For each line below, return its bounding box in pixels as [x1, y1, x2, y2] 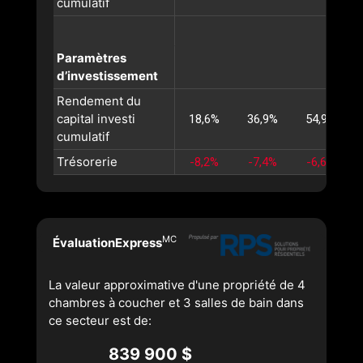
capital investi [57, 111, 135, 126]
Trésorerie [57, 154, 117, 169]
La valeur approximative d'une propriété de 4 [49, 277, 305, 293]
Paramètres [57, 50, 126, 66]
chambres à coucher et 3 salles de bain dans [49, 295, 304, 310]
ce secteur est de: [49, 313, 152, 328]
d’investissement [57, 68, 158, 83]
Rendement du [57, 93, 141, 109]
